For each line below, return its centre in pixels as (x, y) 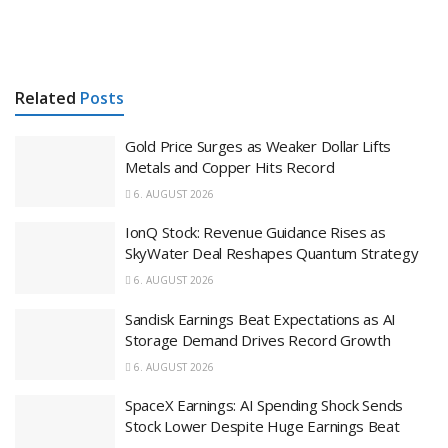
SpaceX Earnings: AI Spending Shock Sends (264, 405)
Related (45, 97)
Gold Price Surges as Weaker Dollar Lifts (258, 145)
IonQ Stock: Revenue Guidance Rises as (255, 232)
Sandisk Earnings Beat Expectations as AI (260, 318)
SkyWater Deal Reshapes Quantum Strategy (272, 253)
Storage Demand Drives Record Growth (258, 339)
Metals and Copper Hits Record (230, 166)
